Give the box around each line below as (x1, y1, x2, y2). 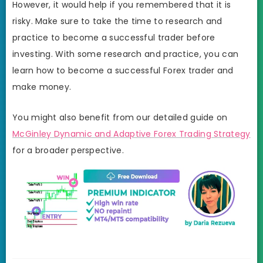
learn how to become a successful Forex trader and (12, 65, 234, 77)
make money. (12, 81, 72, 93)
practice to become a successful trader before (12, 32, 215, 44)
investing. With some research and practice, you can (12, 48, 239, 60)
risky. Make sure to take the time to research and (12, 15, 222, 28)
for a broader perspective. (12, 144, 124, 156)
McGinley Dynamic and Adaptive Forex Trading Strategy (12, 127, 251, 140)
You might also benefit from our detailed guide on (12, 111, 228, 123)
